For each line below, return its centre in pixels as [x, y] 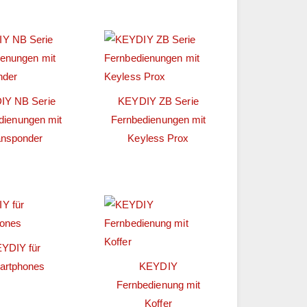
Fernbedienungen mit [158, 119]
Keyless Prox [158, 138]
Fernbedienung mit [158, 285]
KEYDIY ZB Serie [158, 101]
